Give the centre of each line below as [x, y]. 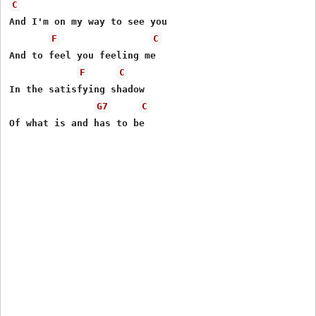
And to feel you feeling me [83, 55]
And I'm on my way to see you [89, 21]
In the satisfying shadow [77, 89]
